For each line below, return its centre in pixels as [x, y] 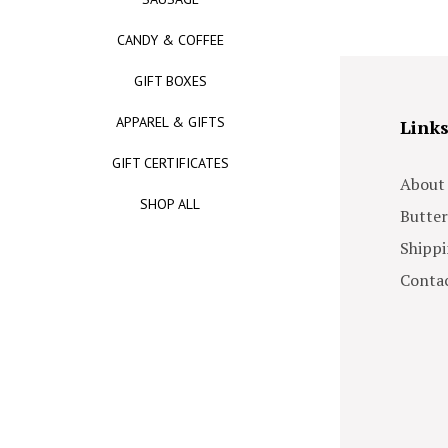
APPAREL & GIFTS [170, 122]
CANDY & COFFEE [170, 40]
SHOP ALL [170, 204]
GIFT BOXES [170, 81]
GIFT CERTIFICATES [170, 163]
